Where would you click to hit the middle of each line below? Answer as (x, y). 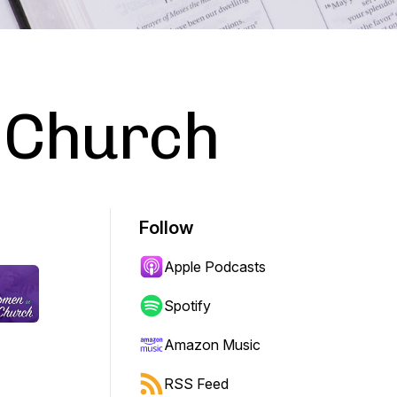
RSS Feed (196, 384)
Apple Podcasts (215, 267)
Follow (167, 228)
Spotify (187, 306)
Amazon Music (212, 345)
